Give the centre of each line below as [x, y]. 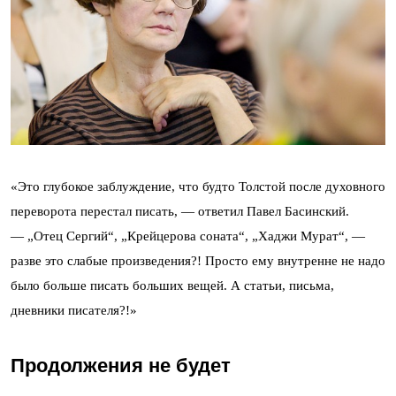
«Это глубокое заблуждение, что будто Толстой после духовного [198, 187]
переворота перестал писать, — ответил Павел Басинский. [180, 212]
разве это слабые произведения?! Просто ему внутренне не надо [198, 261]
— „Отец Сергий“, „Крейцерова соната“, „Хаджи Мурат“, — [188, 236]
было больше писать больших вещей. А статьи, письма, [172, 286]
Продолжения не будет [121, 366]
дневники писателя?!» [74, 311]
